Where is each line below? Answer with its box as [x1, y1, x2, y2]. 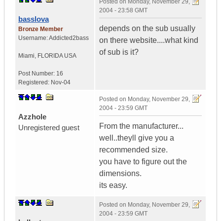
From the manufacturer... [99, 122, 184, 131]
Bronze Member [18, 26, 63, 33]
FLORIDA [37, 52, 63, 60]
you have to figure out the [99, 157, 187, 166]
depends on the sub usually [99, 24, 195, 33]
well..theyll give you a [99, 134, 174, 143]
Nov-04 [51, 79, 71, 86]
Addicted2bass [49, 35, 89, 42]
